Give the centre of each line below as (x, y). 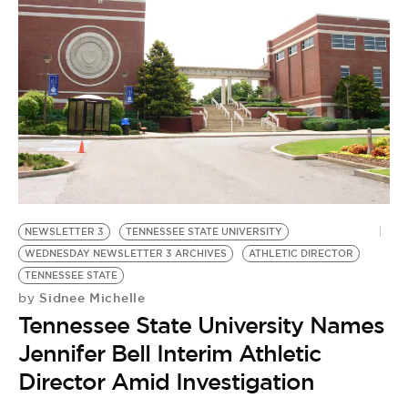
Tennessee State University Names (201, 325)
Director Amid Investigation (166, 382)
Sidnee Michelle (90, 298)
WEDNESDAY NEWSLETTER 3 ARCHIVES (126, 254)
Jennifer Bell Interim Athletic (169, 353)
